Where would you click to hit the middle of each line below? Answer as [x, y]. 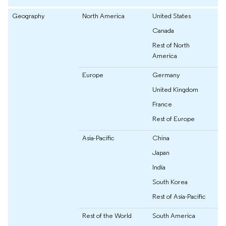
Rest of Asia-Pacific [179, 196]
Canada [163, 31]
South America [174, 216]
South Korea [170, 182]
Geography [29, 16]
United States [172, 16]
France [162, 104]
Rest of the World [107, 216]
